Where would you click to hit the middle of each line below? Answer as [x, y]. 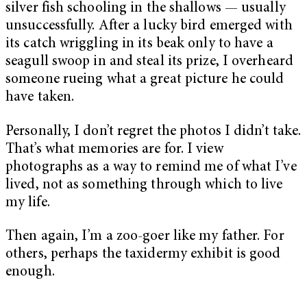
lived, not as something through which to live [144, 185]
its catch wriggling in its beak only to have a [139, 45]
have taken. [40, 98]
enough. [30, 273]
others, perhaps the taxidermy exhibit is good [143, 255]
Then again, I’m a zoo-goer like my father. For [145, 237]
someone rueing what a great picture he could [145, 80]
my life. [28, 203]
